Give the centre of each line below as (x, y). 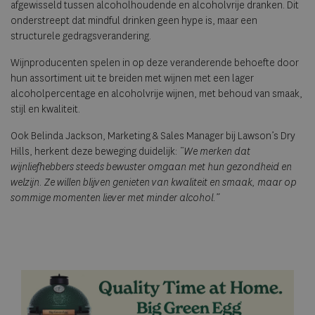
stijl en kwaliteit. (45, 110)
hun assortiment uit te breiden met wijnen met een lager (132, 79)
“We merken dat (215, 152)
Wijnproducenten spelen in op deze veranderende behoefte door (155, 63)
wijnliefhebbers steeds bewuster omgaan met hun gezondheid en (151, 167)
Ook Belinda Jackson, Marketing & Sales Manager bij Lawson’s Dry (153, 136)
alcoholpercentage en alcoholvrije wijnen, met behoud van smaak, (156, 94)
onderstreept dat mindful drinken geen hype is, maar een (134, 21)
